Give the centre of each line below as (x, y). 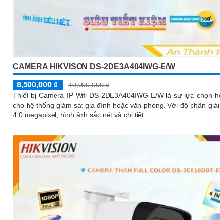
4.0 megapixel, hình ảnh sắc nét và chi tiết (78, 115)
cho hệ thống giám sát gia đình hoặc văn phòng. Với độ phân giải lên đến (90, 105)
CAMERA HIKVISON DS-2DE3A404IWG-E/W (94, 66)
